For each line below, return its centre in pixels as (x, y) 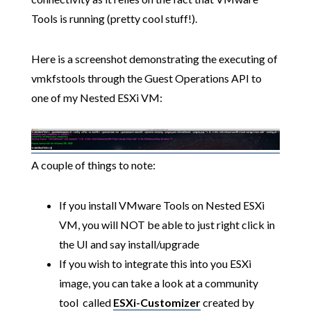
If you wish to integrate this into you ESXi (155, 263)
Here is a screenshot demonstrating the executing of (154, 59)
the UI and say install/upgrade (129, 244)
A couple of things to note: (93, 165)
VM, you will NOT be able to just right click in (167, 224)
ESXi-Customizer (157, 302)
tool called (86, 302)
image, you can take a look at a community (158, 283)
